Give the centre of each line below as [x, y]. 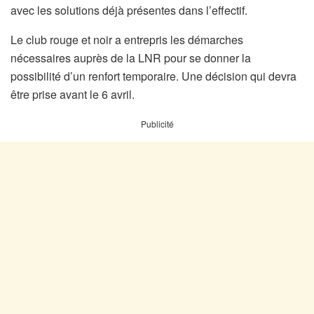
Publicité [157, 124]
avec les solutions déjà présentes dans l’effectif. [129, 11]
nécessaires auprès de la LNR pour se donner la [131, 58]
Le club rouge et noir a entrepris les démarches [127, 40]
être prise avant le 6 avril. [73, 95]
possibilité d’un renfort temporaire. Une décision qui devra [153, 76]
